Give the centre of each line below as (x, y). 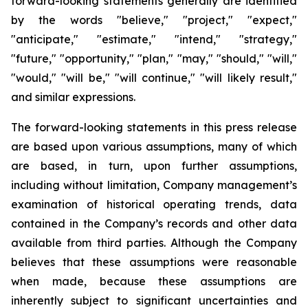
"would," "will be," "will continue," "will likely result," (154, 78)
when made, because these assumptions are (154, 281)
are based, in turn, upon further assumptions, (154, 166)
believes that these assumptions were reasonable (154, 262)
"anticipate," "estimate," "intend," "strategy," (154, 39)
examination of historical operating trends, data (154, 204)
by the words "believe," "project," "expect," (154, 20)
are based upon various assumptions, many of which (154, 146)
